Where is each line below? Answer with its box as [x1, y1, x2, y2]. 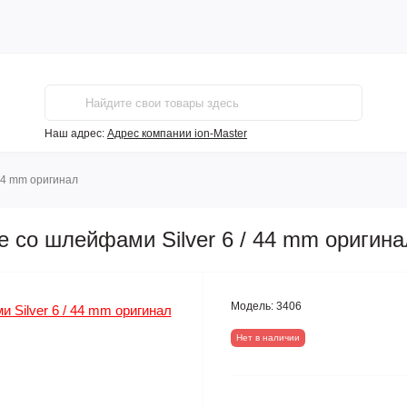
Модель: [231, 300, 273, 313]
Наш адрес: [45, 127, 104, 140]
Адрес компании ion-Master [107, 127, 247, 140]
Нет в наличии [236, 333, 300, 342]
